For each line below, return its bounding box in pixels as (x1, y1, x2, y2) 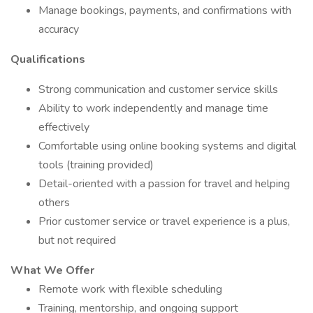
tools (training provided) (38, 157, 154, 173)
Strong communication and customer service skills (38, 82, 278, 97)
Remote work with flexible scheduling (38, 282, 222, 297)
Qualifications (10, 52, 85, 67)
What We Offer (10, 263, 94, 278)
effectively (38, 119, 89, 135)
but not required (38, 233, 116, 248)
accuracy (38, 22, 79, 37)
